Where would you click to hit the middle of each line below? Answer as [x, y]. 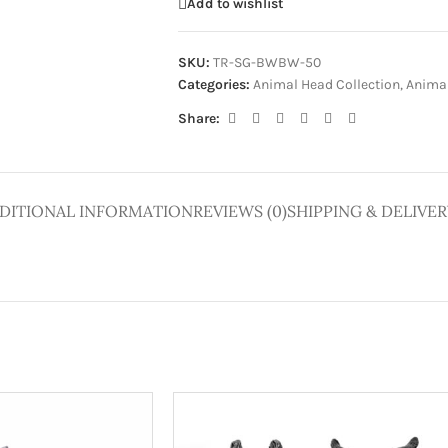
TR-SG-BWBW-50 [266, 62]
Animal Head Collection [326, 84]
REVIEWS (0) [239, 211]
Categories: [213, 84]
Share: [198, 118]
